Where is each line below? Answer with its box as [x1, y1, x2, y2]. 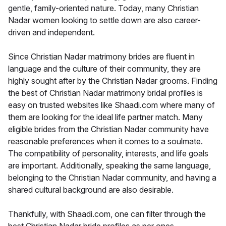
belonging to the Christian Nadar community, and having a [8, 172, 216, 183]
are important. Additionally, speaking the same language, [8, 160, 211, 171]
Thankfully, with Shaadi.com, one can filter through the [8, 208, 206, 219]
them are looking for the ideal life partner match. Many [8, 111, 203, 122]
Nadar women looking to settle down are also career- [8, 15, 201, 25]
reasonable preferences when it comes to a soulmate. [8, 136, 203, 146]
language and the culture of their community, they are [8, 63, 201, 74]
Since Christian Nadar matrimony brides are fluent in [8, 51, 195, 62]
